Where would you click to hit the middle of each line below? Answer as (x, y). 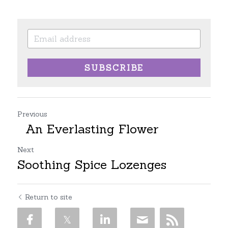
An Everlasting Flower (88, 129)
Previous (32, 114)
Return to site (49, 197)
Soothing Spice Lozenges (92, 165)
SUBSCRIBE (114, 68)
